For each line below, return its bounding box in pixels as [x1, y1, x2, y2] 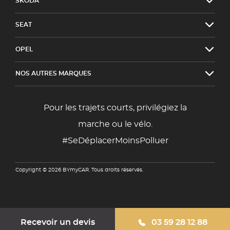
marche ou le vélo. [78, 120, 152, 128]
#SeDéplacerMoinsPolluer [62, 136, 168, 145]
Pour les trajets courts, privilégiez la [43, 103, 187, 112]
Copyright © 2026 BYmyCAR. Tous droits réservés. [15, 167, 143, 173]
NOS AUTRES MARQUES [15, 70, 91, 77]
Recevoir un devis [20, 218, 95, 226]
